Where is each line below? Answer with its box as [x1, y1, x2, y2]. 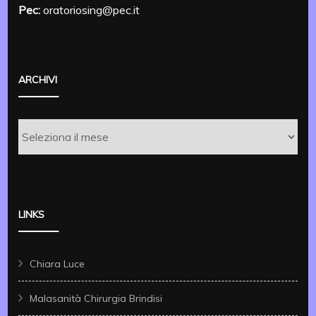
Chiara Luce [30, 257, 85, 270]
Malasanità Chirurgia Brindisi [30, 291, 163, 305]
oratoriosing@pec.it [40, 2, 140, 17]
